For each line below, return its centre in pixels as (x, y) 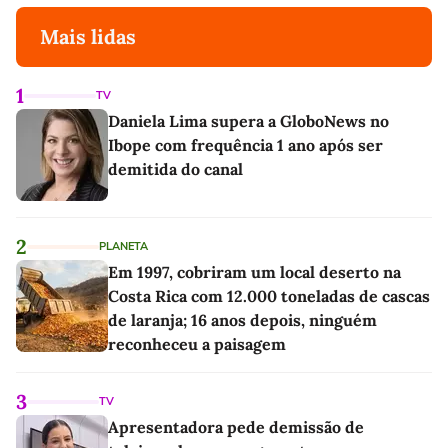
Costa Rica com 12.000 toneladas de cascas (269, 295)
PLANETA (123, 246)
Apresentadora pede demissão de (236, 426)
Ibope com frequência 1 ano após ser (245, 144)
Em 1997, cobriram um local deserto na (254, 271)
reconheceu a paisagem (197, 343)
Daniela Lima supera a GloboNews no (248, 120)
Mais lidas (88, 36)
